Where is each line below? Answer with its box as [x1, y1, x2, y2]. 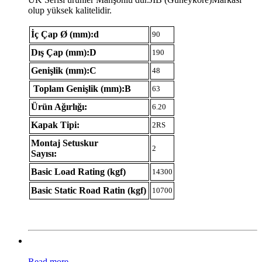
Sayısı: [31, 148, 57, 158]
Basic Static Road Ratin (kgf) [31, 185, 146, 195]
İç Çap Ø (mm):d [31, 29, 99, 39]
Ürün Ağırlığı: [31, 101, 87, 112]
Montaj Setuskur [31, 137, 98, 148]
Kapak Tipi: [31, 119, 80, 130]
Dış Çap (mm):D [31, 47, 96, 57]
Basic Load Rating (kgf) [31, 166, 126, 177]
